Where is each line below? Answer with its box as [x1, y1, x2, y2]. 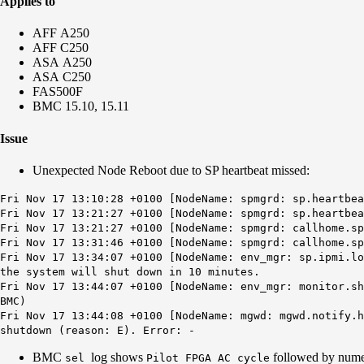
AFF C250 [32, 41, 89, 55]
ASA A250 [32, 55, 92, 70]
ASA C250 [32, 70, 91, 84]
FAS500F [32, 84, 83, 99]
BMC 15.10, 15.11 [32, 99, 129, 114]
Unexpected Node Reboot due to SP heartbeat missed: [32, 162, 313, 177]
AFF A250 [32, 26, 89, 41]
